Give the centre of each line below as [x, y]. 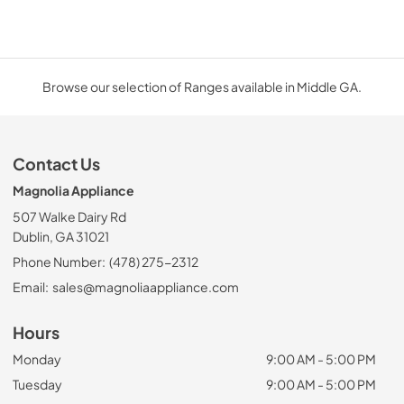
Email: [31, 286]
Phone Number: [59, 261]
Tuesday [37, 384]
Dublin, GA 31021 [61, 236]
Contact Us [56, 164]
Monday [37, 358]
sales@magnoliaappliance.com [145, 286]
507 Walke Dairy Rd [69, 216]
